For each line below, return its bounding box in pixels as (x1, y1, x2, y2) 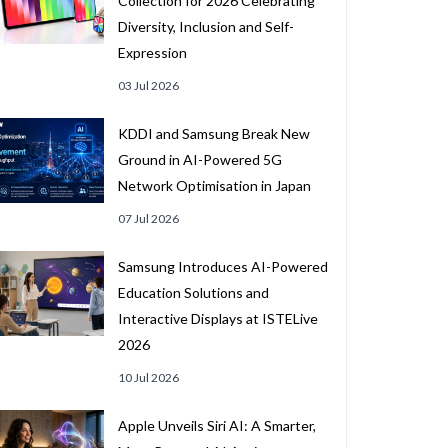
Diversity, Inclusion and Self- (117, 18, 294, 35)
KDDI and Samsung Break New (117, 125, 310, 142)
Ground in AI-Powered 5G (117, 151, 282, 168)
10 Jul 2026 (117, 370, 179, 385)
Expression (117, 44, 187, 61)
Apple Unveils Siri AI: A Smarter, (117, 417, 316, 434)
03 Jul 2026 (117, 78, 179, 93)
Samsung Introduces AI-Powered (117, 258, 328, 275)
